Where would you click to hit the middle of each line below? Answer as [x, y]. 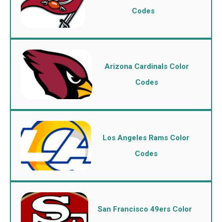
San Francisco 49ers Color [145, 209]
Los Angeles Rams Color [146, 138]
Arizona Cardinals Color [146, 66]
